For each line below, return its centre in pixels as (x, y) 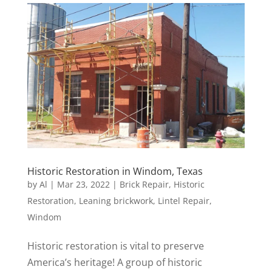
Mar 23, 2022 (83, 185)
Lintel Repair (183, 201)
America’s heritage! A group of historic (114, 263)
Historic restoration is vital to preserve (115, 246)
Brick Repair (144, 185)
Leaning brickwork (116, 201)
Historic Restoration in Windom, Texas (115, 172)
